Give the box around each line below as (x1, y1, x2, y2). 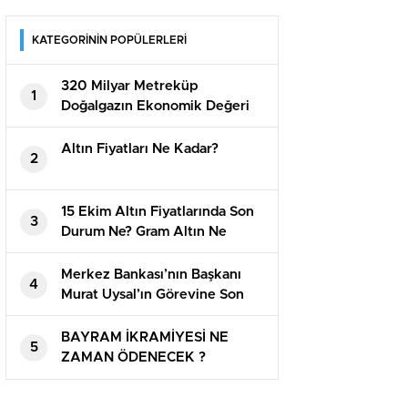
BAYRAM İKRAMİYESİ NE (61, 331, 229, 345)
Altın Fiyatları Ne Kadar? (61, 142, 219, 157)
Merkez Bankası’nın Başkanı (61, 268, 241, 282)
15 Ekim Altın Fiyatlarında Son (61, 205, 254, 219)
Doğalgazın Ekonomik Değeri (61, 99, 250, 114)
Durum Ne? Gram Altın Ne (61, 225, 227, 240)
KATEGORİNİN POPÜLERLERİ (32, 35, 187, 46)
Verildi (61, 308, 103, 322)
